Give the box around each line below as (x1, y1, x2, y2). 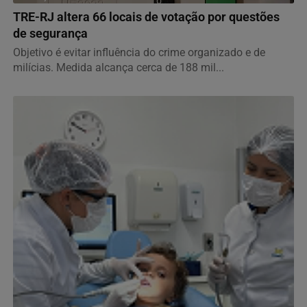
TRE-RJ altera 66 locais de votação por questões (13, 10, 280, 25)
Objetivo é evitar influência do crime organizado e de (13, 46, 265, 60)
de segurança (13, 27, 88, 41)
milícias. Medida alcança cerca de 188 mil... (13, 61, 224, 75)
